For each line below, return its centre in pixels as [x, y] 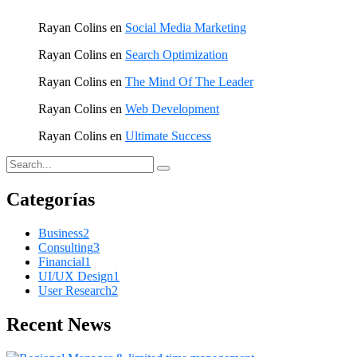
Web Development [172, 109]
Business [61, 233]
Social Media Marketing [186, 28]
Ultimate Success [168, 136]
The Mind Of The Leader [189, 82]
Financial [61, 262]
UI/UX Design [76, 277]
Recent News [59, 325]
